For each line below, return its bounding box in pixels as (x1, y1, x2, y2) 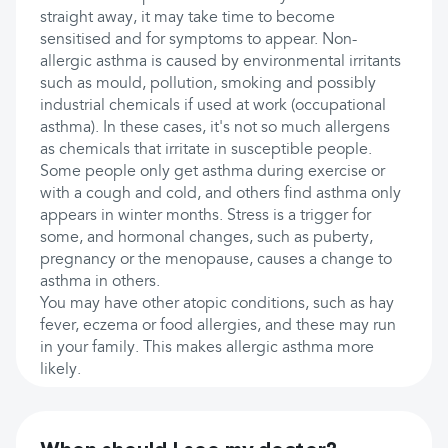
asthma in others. (40, 274, 160, 290)
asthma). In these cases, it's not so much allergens (40, 120, 390, 136)
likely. (40, 362, 81, 378)
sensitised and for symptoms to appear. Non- (40, 32, 357, 48)
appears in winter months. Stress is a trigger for (40, 208, 371, 224)
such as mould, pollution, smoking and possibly (40, 76, 376, 92)
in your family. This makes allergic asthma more (40, 340, 374, 356)
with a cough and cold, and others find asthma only (40, 186, 401, 202)
